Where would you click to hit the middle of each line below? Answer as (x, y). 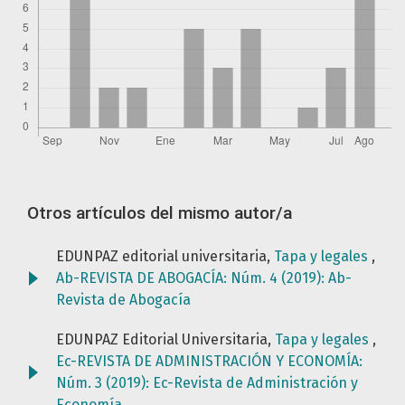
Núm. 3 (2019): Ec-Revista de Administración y (207, 383)
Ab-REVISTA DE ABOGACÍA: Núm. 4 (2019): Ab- (204, 278)
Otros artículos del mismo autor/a (160, 213)
